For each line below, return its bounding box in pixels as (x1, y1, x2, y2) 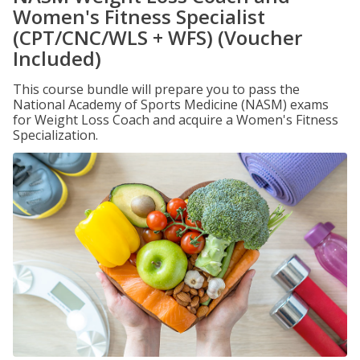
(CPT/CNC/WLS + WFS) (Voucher (13, 24, 302, 51)
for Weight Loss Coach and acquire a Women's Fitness (13, 111, 338, 129)
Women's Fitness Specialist (13, 3, 265, 30)
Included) (13, 45, 101, 72)
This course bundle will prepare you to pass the (13, 80, 300, 98)
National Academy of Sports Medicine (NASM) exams (13, 96, 329, 113)
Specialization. (13, 126, 98, 144)
